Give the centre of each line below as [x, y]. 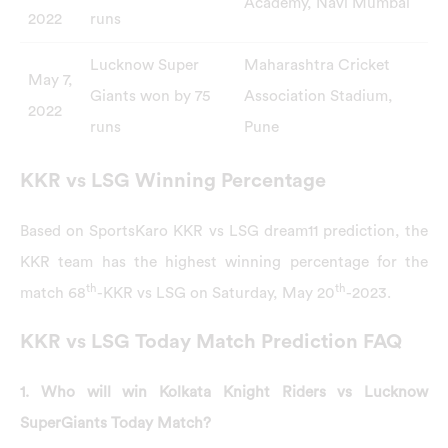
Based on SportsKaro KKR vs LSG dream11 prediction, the [224, 230]
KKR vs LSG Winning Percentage [173, 180]
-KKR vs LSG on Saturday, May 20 [216, 292]
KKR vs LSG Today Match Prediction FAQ [211, 342]
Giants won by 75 [150, 96]
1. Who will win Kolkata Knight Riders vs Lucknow [224, 392]
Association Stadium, [318, 96]
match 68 [53, 292]
